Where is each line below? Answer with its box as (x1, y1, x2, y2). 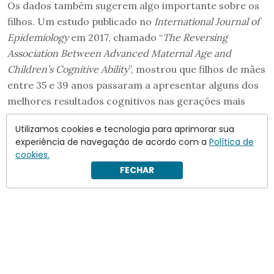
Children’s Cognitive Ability (7, 62, 128, 75)
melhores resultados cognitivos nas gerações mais (7, 94, 245, 107)
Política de (209, 136, 254, 148)
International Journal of (154, 15, 259, 28)
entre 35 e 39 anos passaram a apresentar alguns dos (7, 78, 259, 91)
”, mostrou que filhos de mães (128, 62, 265, 75)
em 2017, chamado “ (68, 31, 163, 43)
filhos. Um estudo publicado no (7, 15, 154, 28)
